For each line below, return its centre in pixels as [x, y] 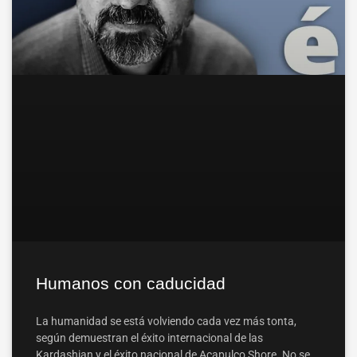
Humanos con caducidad [131, 284]
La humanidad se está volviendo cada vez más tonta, [166, 322]
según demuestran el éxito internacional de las [149, 338]
